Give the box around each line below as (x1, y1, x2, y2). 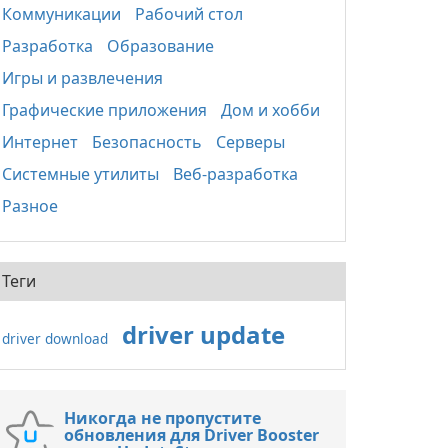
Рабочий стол (135, 3, 243, 25)
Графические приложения (2, 99, 207, 121)
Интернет (2, 131, 78, 153)
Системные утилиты (2, 163, 159, 185)
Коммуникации (2, 3, 121, 25)
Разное (2, 195, 58, 217)
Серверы (216, 131, 285, 153)
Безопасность (92, 131, 202, 153)
